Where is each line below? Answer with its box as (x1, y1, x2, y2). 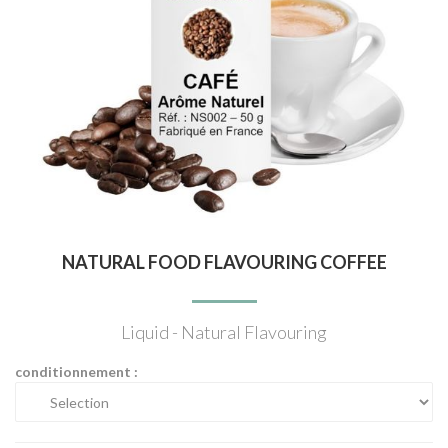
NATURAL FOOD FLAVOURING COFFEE (61, 251, 387, 273)
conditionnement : (15, 363, 138, 380)
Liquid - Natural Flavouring (121, 321, 327, 343)
